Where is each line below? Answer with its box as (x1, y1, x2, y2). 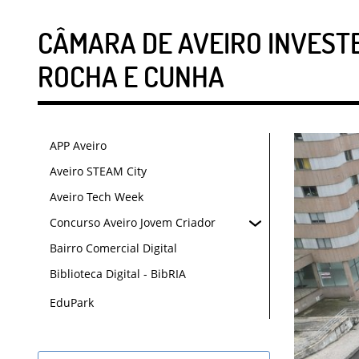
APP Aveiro (50, 138, 107, 153)
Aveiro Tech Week (50, 189, 143, 204)
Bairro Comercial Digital (50, 240, 177, 256)
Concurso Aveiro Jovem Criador (50, 215, 216, 230)
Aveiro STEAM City (50, 163, 147, 179)
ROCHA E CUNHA (38, 58, 224, 94)
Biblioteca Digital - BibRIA (50, 266, 186, 281)
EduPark (50, 295, 94, 310)
